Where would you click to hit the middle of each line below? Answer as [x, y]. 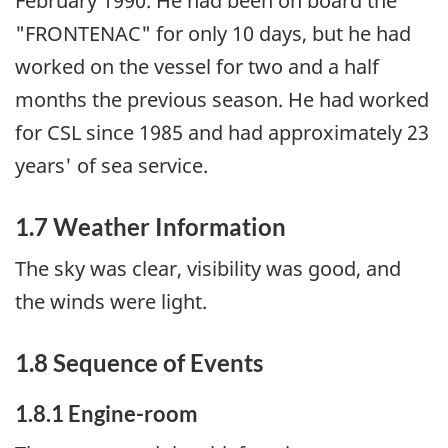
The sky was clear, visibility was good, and [208, 268]
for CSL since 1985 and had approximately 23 [222, 133]
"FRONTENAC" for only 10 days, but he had [213, 34]
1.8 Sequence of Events [139, 362]
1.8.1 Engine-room [106, 413]
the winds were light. [111, 301]
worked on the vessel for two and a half [197, 67]
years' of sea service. [111, 166]
